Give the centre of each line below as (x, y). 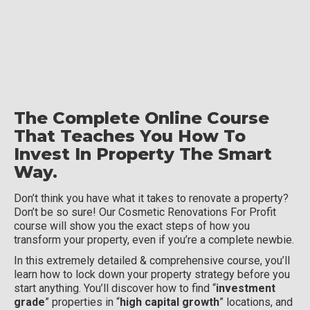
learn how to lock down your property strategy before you (152, 275)
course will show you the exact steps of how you (132, 226)
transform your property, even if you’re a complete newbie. (154, 240)
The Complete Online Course (142, 118)
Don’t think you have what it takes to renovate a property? (151, 199)
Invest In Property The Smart (143, 154)
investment (246, 289)
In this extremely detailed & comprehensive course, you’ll (152, 261)
